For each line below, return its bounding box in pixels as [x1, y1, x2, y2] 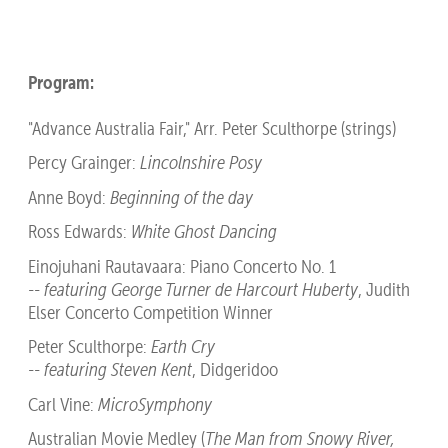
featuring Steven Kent [43, 358, 192, 382]
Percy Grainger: [27, 151, 140, 175]
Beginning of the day [109, 185, 253, 209]
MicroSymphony [97, 392, 212, 416]
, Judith [357, 277, 410, 301]
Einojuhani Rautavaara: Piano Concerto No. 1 [27, 254, 336, 278]
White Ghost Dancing [130, 220, 277, 244]
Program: [27, 69, 94, 94]
